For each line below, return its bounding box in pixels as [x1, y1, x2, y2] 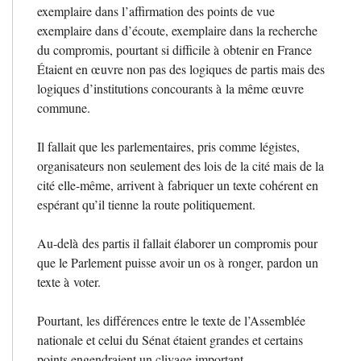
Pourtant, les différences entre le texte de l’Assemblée [37, 311, 305, 329]
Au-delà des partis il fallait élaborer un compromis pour [37, 234, 317, 251]
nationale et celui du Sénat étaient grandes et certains [37, 330, 303, 348]
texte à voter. [37, 272, 101, 290]
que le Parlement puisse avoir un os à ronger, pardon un [37, 253, 318, 271]
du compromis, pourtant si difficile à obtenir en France [37, 40, 312, 58]
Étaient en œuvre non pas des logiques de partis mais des [37, 60, 325, 77]
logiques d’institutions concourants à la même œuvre [37, 79, 304, 97]
